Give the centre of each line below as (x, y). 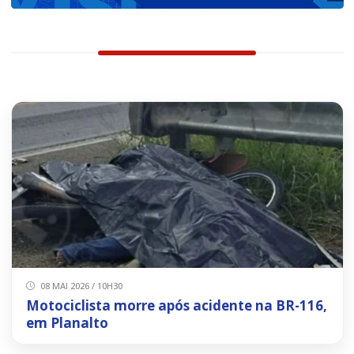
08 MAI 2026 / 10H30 (80, 285)
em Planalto (67, 322)
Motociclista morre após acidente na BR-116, (176, 305)
